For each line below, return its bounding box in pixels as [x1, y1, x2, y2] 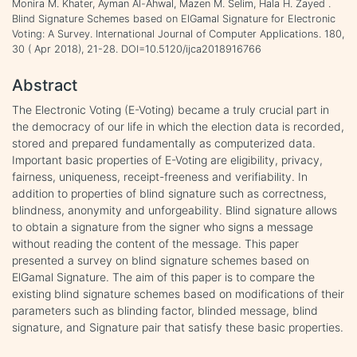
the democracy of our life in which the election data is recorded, [12, 119, 344, 133]
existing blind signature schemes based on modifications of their [12, 286, 344, 300]
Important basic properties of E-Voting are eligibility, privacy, [12, 152, 323, 167]
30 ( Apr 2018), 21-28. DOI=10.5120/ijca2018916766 [12, 42, 261, 55]
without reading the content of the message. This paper [12, 236, 299, 250]
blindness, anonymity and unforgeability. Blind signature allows [12, 202, 337, 217]
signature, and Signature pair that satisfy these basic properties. [12, 320, 343, 334]
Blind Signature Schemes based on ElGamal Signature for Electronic [12, 12, 335, 25]
